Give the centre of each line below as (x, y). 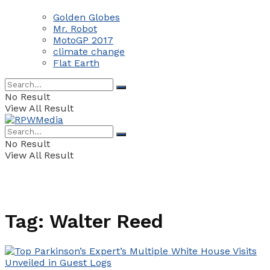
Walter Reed (106, 221)
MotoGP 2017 (83, 40)
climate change (89, 51)
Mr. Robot (75, 28)
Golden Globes (86, 17)
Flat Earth (76, 63)
